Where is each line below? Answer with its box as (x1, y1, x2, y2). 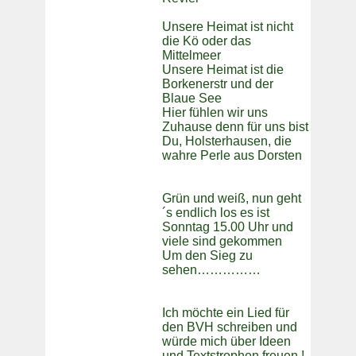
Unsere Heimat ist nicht (162, 20, 293, 34)
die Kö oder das (162, 34, 251, 48)
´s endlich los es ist (162, 206, 269, 220)
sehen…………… (162, 263, 261, 277)
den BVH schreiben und (162, 320, 297, 335)
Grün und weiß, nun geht (162, 192, 301, 206)
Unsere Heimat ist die (162, 63, 284, 77)
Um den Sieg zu (162, 249, 253, 263)
